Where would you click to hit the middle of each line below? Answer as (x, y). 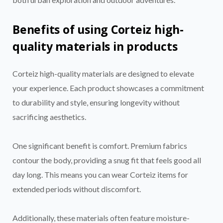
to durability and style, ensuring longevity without (96, 102)
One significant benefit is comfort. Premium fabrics (100, 145)
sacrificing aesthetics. (49, 116)
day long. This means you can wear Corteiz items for (100, 174)
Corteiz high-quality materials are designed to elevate (103, 73)
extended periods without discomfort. (77, 189)
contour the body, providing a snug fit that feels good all (107, 160)
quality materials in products (95, 46)
